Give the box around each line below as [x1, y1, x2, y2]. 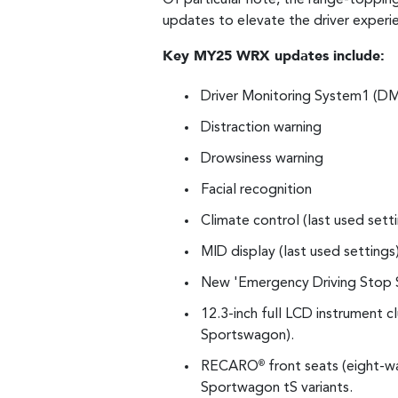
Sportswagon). [201, 329, 294, 344]
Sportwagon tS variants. [201, 381, 353, 396]
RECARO [201, 360, 259, 375]
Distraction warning [201, 121, 322, 136]
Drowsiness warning [201, 152, 323, 167]
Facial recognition [201, 183, 312, 198]
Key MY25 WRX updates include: [163, 49, 385, 64]
